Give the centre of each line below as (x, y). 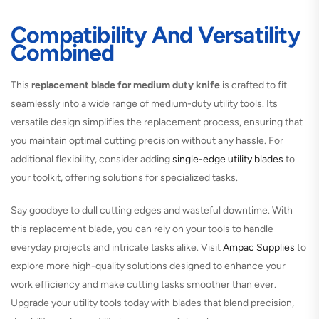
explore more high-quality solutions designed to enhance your (148, 266)
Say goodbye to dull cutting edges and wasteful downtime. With (152, 210)
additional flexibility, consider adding (90, 159)
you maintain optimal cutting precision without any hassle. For (147, 140)
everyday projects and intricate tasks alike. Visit (116, 247)
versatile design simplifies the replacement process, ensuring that (157, 122)
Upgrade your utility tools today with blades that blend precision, (152, 303)
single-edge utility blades (228, 159)
